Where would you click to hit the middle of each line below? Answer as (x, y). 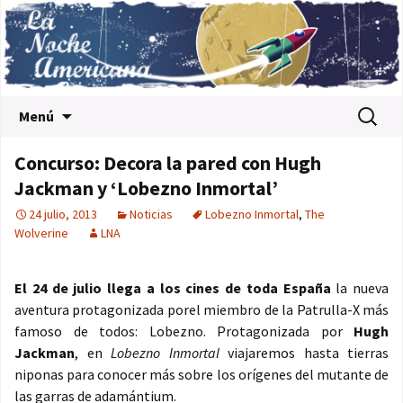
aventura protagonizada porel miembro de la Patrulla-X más (201, 310)
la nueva (362, 288)
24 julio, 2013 (63, 215)
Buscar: (376, 108)
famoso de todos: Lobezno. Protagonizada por (184, 331)
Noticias (151, 215)
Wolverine (41, 233)
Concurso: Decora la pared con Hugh (168, 163)
